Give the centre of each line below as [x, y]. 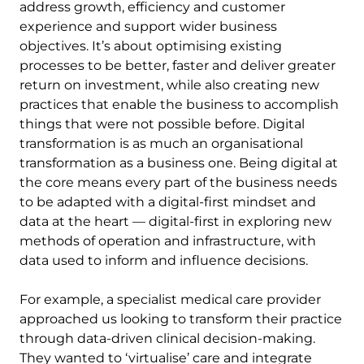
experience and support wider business [148, 27]
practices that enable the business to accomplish [179, 105]
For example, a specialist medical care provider [170, 300]
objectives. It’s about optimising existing [151, 46]
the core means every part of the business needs [178, 183]
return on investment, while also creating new [169, 85]
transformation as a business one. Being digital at [179, 163]
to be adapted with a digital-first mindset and [168, 202]
